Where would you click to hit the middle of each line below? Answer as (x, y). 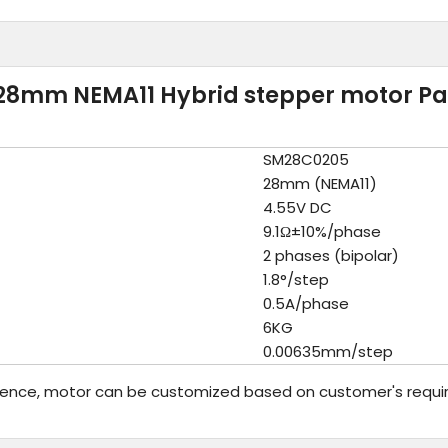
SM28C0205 (306, 159)
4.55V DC (297, 207)
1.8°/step (296, 279)
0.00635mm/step (328, 351)
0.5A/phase (306, 303)
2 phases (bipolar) (331, 255)
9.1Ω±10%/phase (322, 231)
